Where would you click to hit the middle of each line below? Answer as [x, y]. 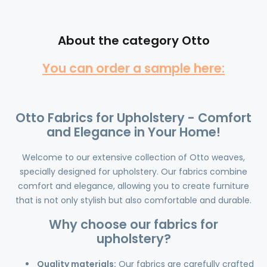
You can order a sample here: [133, 69]
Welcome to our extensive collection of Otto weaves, [133, 157]
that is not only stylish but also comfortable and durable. [133, 200]
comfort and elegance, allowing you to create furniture [133, 186]
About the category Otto [133, 41]
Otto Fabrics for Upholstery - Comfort [133, 118]
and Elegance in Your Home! [133, 132]
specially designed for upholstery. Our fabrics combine [133, 171]
